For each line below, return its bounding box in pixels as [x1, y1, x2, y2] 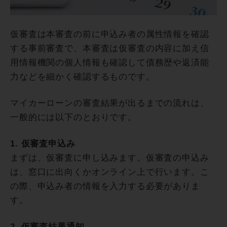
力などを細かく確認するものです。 [10, 72, 155, 82]
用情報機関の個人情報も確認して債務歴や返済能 [10, 58, 209, 68]
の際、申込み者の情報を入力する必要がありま [10, 181, 200, 192]
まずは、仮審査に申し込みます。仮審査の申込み [10, 153, 209, 163]
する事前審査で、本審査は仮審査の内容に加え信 [10, 44, 209, 54]
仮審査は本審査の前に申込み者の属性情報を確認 [10, 29, 209, 40]
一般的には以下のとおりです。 [10, 112, 137, 123]
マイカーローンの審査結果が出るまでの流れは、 [10, 98, 209, 108]
